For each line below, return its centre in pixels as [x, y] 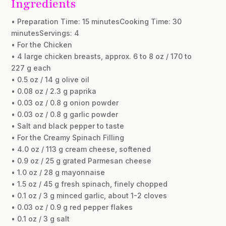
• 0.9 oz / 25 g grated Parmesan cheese [81, 160]
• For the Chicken [42, 44]
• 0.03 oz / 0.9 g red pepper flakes [72, 207]
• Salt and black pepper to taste [68, 126]
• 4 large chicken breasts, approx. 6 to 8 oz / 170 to [102, 56]
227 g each [31, 68]
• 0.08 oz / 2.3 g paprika [54, 91]
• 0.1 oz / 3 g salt [41, 218]
